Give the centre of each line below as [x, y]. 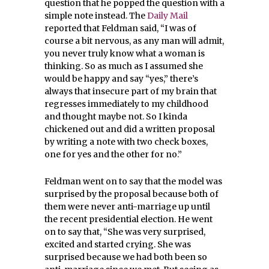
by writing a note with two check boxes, [126, 142]
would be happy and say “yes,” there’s [121, 79]
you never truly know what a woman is [125, 54]
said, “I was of [167, 29]
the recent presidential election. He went [128, 219]
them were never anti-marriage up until [127, 207]
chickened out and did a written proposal [130, 129]
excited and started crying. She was [118, 245]
